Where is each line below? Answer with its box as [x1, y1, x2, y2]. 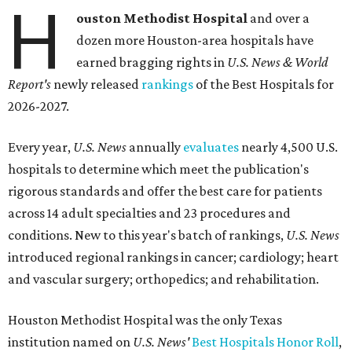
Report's [8, 76, 51, 93]
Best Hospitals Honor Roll [192, 334, 339, 350]
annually [126, 139, 183, 156]
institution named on [8, 334, 133, 350]
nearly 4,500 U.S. [239, 139, 338, 156]
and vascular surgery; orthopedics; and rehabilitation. [8, 271, 319, 288]
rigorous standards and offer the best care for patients [8, 183, 322, 200]
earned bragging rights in [76, 54, 228, 71]
